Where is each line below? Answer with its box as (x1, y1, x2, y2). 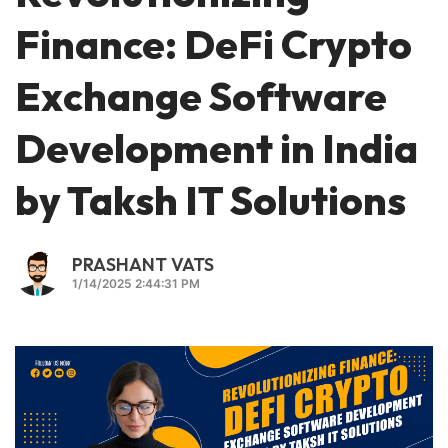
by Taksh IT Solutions (15, 175, 406, 226)
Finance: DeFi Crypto (15, 19, 412, 70)
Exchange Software (15, 71, 387, 122)
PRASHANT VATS (72, 253, 214, 277)
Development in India (15, 123, 418, 174)
